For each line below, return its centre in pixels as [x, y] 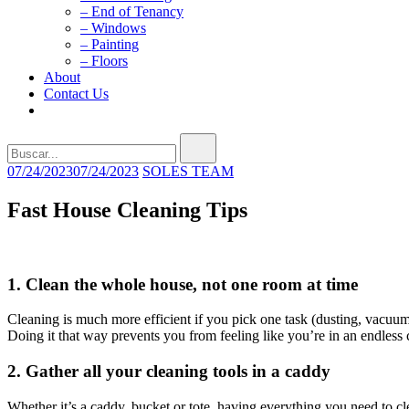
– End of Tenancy [132, 11]
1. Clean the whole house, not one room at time [183, 284]
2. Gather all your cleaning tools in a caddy [169, 371]
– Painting [110, 44]
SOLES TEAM [188, 171]
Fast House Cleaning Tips [127, 210]
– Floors [104, 61]
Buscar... [31, 140]
